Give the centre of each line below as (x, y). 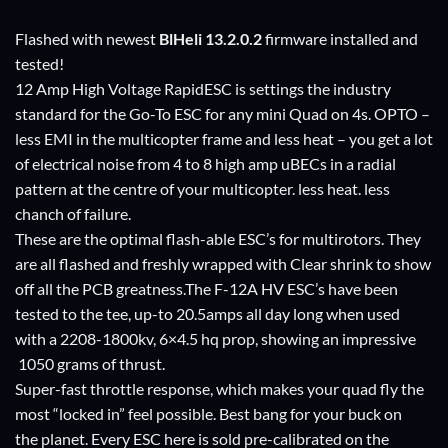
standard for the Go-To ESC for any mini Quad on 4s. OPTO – (222, 114)
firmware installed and (340, 39)
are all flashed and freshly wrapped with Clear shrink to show (223, 264)
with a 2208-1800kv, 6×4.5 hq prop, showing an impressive (215, 339)
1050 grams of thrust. (90, 364)
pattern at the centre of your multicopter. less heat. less (202, 189)
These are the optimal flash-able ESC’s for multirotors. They (218, 239)
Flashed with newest (87, 39)
